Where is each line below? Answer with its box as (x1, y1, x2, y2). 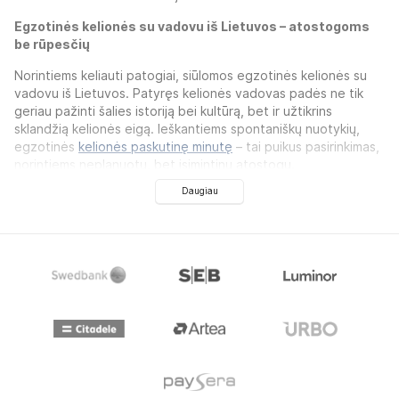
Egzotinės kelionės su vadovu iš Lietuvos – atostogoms (14, 20, 370, 34)
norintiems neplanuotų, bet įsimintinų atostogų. (14, 158, 295, 172)
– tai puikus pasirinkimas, (232, 140, 379, 154)
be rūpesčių (14, 37, 90, 52)
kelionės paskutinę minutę (78, 140, 232, 154)
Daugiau (181, 184, 218, 196)
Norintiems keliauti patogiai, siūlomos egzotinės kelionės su (14, 69, 367, 83)
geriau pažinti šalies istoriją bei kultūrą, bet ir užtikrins (14, 104, 332, 118)
